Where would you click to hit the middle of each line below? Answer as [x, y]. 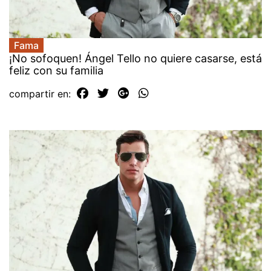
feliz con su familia [56, 71]
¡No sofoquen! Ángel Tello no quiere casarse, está [135, 59]
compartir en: [41, 94]
